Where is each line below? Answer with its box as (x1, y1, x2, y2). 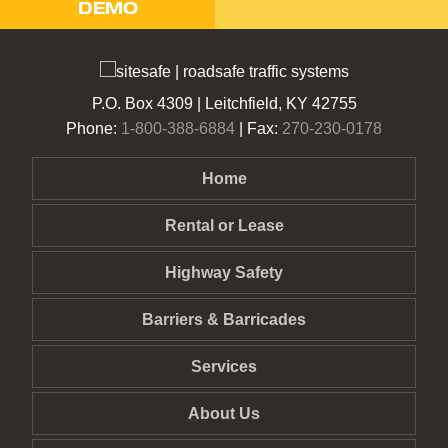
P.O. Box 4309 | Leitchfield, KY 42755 (91, 95, 357, 113)
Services (191, 358, 257, 376)
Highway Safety (165, 264, 283, 282)
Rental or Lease (164, 217, 284, 235)
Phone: (66, 120, 121, 138)
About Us (188, 405, 260, 423)
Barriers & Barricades (142, 311, 306, 329)
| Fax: (235, 120, 282, 138)
